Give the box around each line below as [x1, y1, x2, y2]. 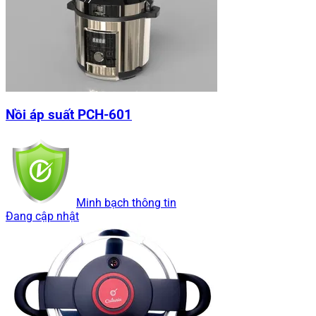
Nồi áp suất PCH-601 [6, 107, 132, 123]
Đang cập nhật [6, 209, 79, 224]
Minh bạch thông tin [76, 196, 176, 210]
